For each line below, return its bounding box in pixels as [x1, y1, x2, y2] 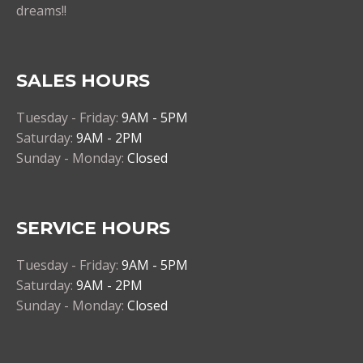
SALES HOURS [16, 70, 150, 92]
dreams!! [16, 2, 66, 20]
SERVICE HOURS [16, 217, 170, 240]
